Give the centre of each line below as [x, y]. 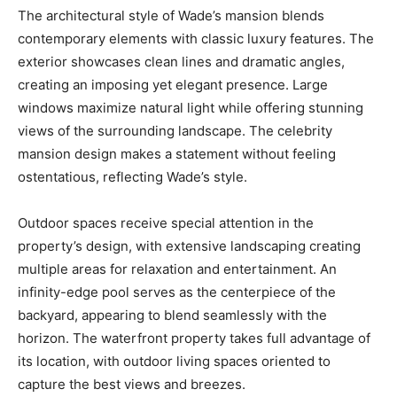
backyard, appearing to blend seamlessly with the [172, 315]
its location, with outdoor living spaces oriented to [174, 362]
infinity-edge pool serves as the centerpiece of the [177, 292]
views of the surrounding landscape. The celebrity [175, 131]
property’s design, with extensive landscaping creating [189, 246]
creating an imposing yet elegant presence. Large [173, 85]
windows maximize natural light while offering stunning [191, 108]
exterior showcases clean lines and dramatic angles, [181, 62]
